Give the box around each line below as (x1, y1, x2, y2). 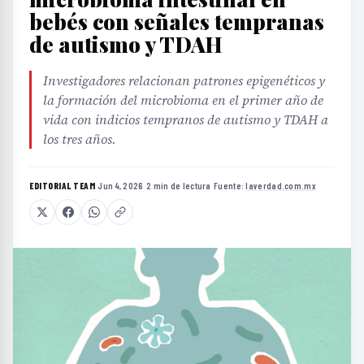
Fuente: (214, 180, 246, 191)
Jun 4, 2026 (97, 180, 144, 191)
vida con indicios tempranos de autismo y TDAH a (43, 110, 328, 128)
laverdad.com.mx (245, 180, 316, 191)
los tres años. (43, 130, 116, 148)
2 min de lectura (145, 180, 211, 191)
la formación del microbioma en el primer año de (43, 91, 323, 109)
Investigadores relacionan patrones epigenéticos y (43, 71, 325, 89)
